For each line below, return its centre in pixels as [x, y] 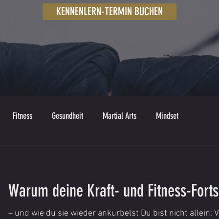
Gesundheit [67, 116]
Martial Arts [120, 116]
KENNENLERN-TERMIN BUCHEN [109, 11]
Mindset [167, 116]
